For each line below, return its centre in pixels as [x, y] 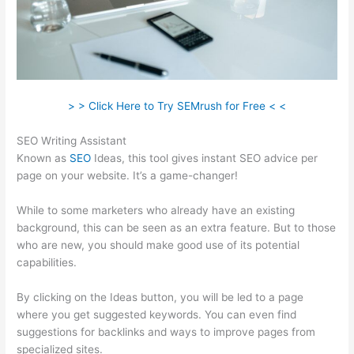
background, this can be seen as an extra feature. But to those [177, 227]
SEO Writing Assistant [72, 140]
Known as [43, 158]
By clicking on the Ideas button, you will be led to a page [160, 297]
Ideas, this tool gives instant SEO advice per [205, 158]
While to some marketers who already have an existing [156, 210]
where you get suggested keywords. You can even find [157, 314]
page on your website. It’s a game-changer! [128, 175]
